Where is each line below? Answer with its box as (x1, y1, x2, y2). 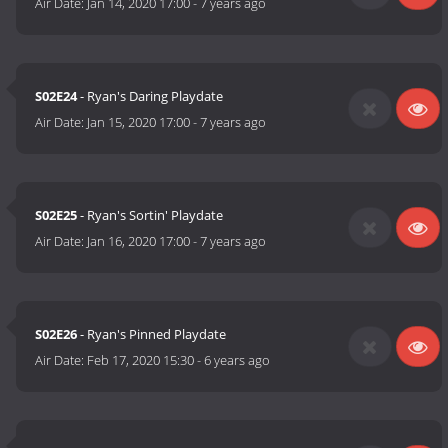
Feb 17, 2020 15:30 (87, 351, 195, 370)
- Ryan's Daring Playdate (77, 87, 224, 106)
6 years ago (204, 351, 271, 370)
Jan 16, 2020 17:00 (87, 232, 191, 251)
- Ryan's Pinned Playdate (77, 325, 227, 344)
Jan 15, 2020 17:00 (87, 113, 191, 132)
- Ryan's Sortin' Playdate (77, 206, 224, 225)
